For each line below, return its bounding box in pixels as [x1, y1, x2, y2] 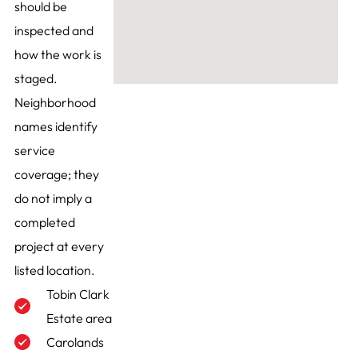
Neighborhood [14, 94, 96, 111]
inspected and [14, 22, 93, 39]
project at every [14, 238, 104, 255]
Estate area [46, 310, 112, 327]
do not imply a [14, 190, 92, 207]
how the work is [14, 46, 101, 63]
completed [14, 214, 75, 231]
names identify [14, 118, 97, 135]
